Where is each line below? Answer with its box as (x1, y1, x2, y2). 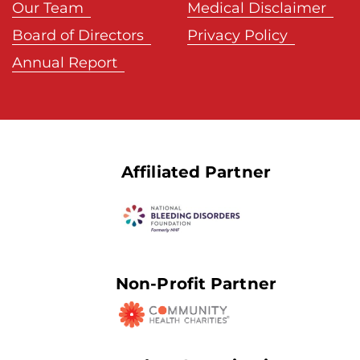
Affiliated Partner (121, 160, 271, 182)
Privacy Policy (187, 25, 288, 45)
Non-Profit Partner (116, 272, 276, 294)
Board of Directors (12, 25, 144, 45)
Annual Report (12, 52, 117, 72)
